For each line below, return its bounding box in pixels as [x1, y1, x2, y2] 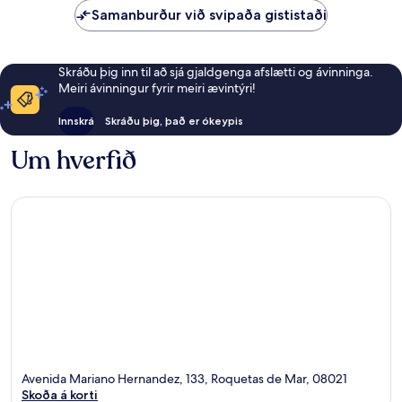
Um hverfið [11, 144, 136, 179]
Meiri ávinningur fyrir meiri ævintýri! [57, 80, 256, 97]
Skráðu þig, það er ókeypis [104, 114, 243, 128]
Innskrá [57, 114, 94, 128]
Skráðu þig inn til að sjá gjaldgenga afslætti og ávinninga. [57, 64, 373, 81]
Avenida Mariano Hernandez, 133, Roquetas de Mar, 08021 [22, 370, 347, 387]
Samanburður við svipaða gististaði [92, 6, 327, 24]
